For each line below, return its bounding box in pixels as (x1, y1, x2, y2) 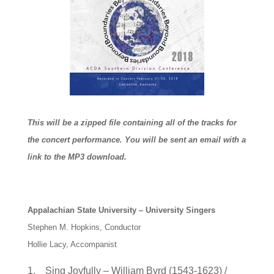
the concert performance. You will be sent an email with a (27, 135, 246, 144)
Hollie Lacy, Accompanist (27, 239, 117, 249)
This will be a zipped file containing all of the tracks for (27, 117, 237, 127)
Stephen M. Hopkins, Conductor (27, 222, 141, 232)
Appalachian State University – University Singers (27, 205, 215, 215)
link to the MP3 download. (27, 152, 127, 161)
